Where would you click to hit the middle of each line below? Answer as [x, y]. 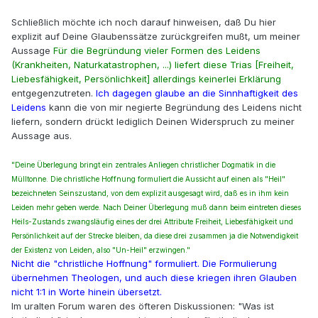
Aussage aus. [42, 136]
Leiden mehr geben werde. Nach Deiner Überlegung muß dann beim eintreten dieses [156, 208]
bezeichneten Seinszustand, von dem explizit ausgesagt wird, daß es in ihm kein [150, 193]
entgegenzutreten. [54, 93]
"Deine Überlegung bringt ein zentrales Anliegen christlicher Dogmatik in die [143, 165]
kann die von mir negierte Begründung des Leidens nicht [174, 108]
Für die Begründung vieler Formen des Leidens [157, 51]
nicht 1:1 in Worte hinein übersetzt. [87, 292]
